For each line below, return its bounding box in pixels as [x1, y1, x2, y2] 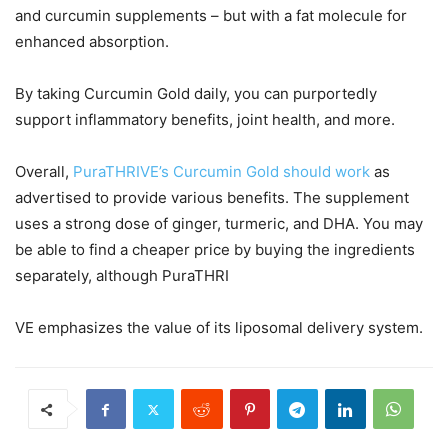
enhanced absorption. [15, 32, 169, 52]
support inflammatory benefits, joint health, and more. [15, 110, 395, 130]
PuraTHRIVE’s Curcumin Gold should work [73, 162, 370, 182]
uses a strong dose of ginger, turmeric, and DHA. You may [15, 214, 423, 234]
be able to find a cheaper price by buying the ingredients [15, 240, 415, 260]
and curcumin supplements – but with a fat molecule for [15, 6, 407, 26]
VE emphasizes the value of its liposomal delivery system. [15, 318, 423, 338]
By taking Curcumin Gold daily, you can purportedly [15, 84, 377, 104]
